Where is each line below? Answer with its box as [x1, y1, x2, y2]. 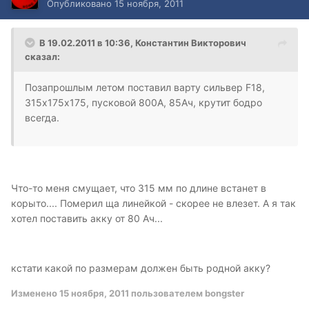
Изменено [11, 288, 59, 299]
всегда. [25, 112, 59, 124]
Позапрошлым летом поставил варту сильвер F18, [25, 81, 265, 94]
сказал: [25, 51, 60, 63]
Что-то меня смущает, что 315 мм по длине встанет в [11, 182, 266, 195]
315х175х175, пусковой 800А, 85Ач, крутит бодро [25, 97, 262, 109]
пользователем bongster [129, 288, 244, 299]
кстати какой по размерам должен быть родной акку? [11, 262, 270, 275]
